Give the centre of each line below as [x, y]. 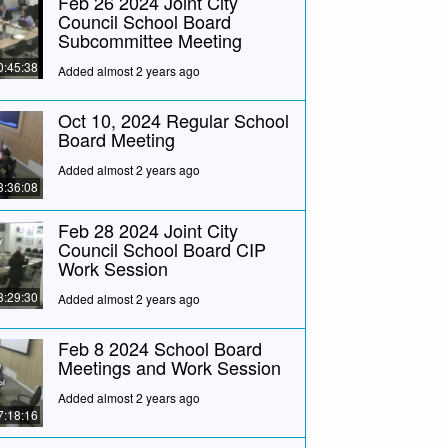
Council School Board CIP [161, 248]
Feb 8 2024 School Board [159, 347]
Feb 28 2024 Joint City [147, 229]
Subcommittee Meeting [149, 39]
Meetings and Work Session [169, 366]
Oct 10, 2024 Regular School [173, 119]
